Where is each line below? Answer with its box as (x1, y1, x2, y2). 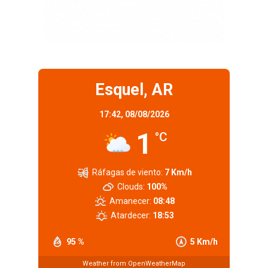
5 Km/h (190, 236, 218, 246)
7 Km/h (165, 167, 193, 177)
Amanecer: (109, 196, 152, 206)
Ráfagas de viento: (92, 167, 163, 177)
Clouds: (117, 181, 145, 191)
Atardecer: (110, 210, 151, 220)
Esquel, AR (95, 80, 173, 99)
